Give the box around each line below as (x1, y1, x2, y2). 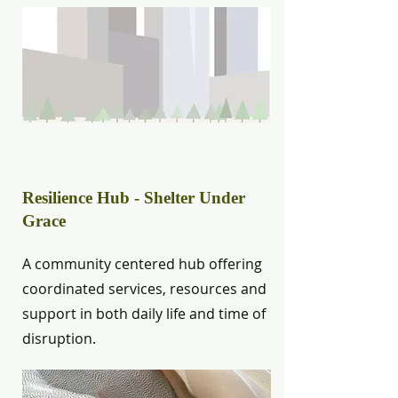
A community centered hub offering (22, 254, 262, 274)
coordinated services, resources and (22, 279, 267, 298)
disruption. (22, 329, 96, 348)
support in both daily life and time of (22, 304, 266, 323)
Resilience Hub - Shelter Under (22, 188, 245, 207)
